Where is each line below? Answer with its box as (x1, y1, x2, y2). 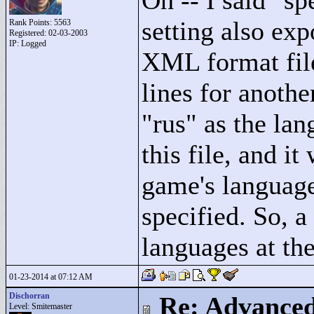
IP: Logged (9, 39, 46, 48)
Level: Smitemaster (9, 301, 72, 311)
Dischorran (9, 291, 50, 301)
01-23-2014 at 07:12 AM (9, 272, 93, 282)
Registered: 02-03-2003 (9, 28, 88, 38)
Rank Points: (9, 18, 54, 27)
